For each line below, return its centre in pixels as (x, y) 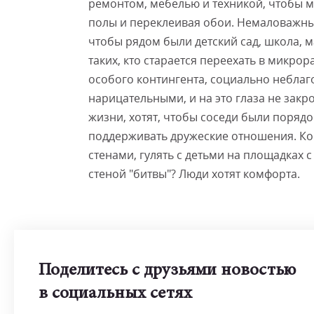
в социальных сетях (115, 294)
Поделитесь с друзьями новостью (167, 271)
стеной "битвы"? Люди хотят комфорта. (194, 174)
